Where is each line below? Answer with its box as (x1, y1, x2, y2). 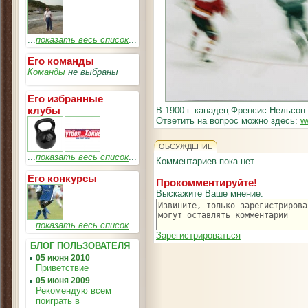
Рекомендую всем (36, 285, 111, 296)
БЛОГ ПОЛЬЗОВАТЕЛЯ (30, 241, 130, 251)
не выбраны (65, 67, 118, 77)
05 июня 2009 (36, 276, 90, 285)
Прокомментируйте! (156, 177, 257, 188)
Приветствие (36, 263, 89, 273)
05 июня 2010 (36, 253, 90, 263)
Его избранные (27, 93, 103, 104)
